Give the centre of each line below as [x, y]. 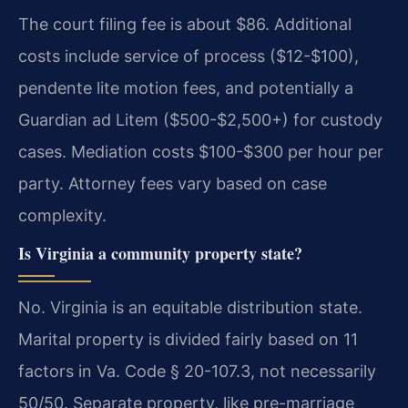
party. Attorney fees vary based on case [173, 183]
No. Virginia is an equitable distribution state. [190, 308]
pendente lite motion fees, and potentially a [186, 87]
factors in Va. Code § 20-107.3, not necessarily [197, 372]
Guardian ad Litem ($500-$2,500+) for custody [200, 119]
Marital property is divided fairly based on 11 [188, 340]
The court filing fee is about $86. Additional [185, 24]
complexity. [62, 215]
